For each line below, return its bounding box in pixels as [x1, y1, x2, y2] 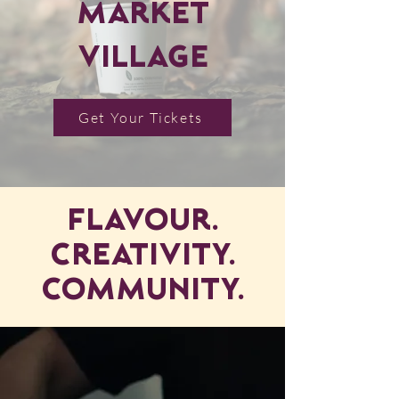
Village [77, 44, 208, 75]
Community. [40, 276, 245, 307]
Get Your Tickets [78, 109, 203, 126]
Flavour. [66, 207, 219, 238]
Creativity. [49, 241, 236, 273]
